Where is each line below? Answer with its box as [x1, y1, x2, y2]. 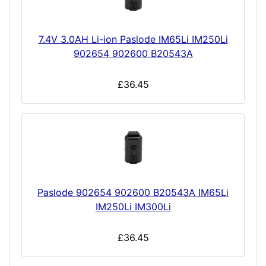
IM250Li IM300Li [95, 201, 171, 213]
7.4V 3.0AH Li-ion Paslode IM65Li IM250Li [38, 33, 228, 46]
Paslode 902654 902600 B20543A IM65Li [37, 186, 229, 199]
